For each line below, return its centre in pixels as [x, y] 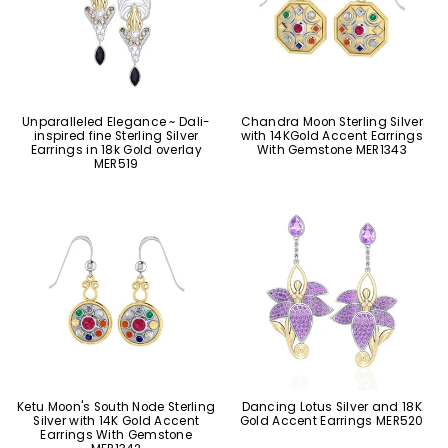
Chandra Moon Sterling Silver [331, 121]
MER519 [116, 163]
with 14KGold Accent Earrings [331, 135]
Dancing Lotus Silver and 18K [331, 407]
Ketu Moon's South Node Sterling [116, 407]
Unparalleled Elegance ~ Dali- [116, 121]
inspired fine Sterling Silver [116, 135]
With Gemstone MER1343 [331, 149]
